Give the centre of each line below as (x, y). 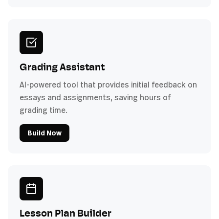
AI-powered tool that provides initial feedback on (108, 84)
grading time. (44, 110)
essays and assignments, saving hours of (95, 97)
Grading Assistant (62, 68)
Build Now (44, 132)
